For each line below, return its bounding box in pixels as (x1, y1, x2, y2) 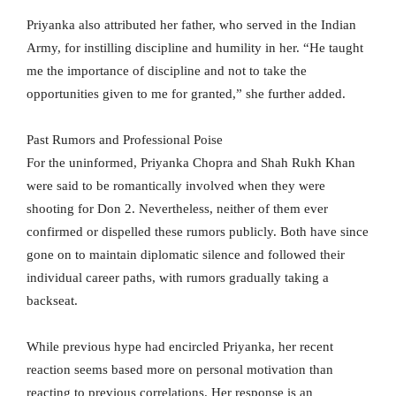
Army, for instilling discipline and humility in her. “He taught (27, 41, 363, 56)
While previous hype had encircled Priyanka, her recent (27, 339, 333, 354)
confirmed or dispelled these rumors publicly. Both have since (27, 225, 369, 240)
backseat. (27, 293, 78, 308)
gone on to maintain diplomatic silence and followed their (27, 247, 345, 263)
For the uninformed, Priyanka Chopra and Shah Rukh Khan (27, 156, 355, 171)
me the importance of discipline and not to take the (27, 64, 307, 79)
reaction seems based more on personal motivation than (27, 362, 333, 377)
